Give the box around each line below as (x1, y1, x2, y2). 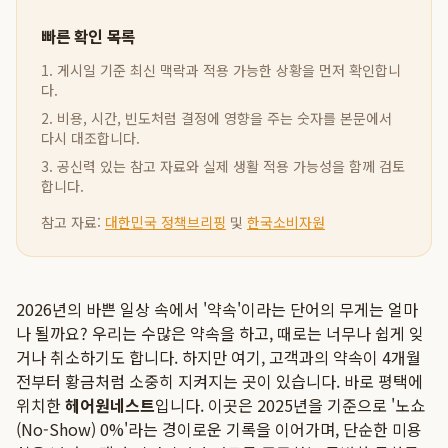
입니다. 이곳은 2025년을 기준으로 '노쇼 (155, 393, 425, 417)
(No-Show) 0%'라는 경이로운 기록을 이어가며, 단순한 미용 (16, 417, 422, 441)
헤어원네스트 (65, 393, 155, 417)
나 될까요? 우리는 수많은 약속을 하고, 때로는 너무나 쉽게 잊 (16, 321, 424, 345)
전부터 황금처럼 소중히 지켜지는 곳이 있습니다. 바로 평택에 (16, 369, 423, 393)
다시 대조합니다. (41, 128, 140, 148)
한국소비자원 (247, 212, 325, 232)
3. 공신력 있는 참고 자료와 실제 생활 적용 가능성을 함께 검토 (41, 156, 405, 176)
